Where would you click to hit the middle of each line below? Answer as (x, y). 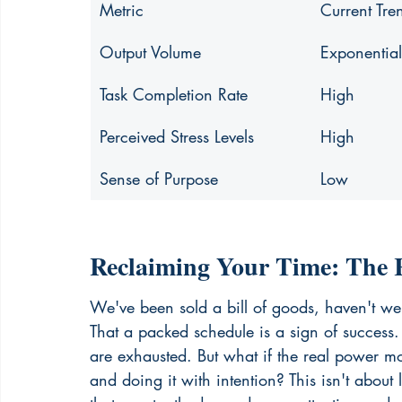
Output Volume (150, 52)
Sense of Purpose (159, 179)
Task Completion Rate (174, 94)
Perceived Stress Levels (177, 136)
